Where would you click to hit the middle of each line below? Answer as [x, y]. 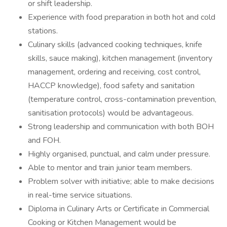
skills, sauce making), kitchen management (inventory [120, 58]
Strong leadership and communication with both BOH [121, 127]
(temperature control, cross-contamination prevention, [122, 99]
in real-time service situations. [80, 195]
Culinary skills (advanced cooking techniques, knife [115, 45]
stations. [43, 31]
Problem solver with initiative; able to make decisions [121, 181]
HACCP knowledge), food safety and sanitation [111, 86]
